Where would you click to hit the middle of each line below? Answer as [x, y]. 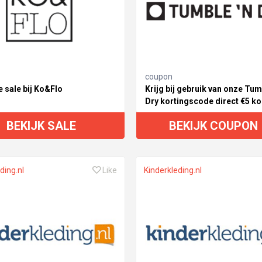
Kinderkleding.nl [173, 170]
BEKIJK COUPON [213, 126]
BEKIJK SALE [42, 126]
